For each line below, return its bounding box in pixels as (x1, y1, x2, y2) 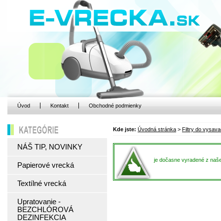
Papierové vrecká (17, 161, 74, 169)
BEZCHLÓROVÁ (17, 206, 74, 214)
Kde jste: (113, 126, 138, 132)
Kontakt (50, 103, 69, 109)
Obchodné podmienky (89, 103, 142, 109)
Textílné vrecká (17, 180, 66, 187)
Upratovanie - (17, 198, 61, 206)
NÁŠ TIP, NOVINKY (17, 143, 82, 151)
